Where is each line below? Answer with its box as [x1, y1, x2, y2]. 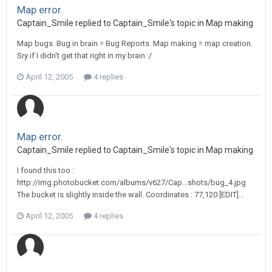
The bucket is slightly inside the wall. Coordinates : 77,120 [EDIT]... [17, 190, 244, 199]
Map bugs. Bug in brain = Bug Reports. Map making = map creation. [17, 39, 253, 48]
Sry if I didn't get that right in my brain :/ [17, 51, 152, 60]
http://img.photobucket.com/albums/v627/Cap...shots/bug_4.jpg [17, 178, 246, 187]
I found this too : [17, 166, 74, 175]
